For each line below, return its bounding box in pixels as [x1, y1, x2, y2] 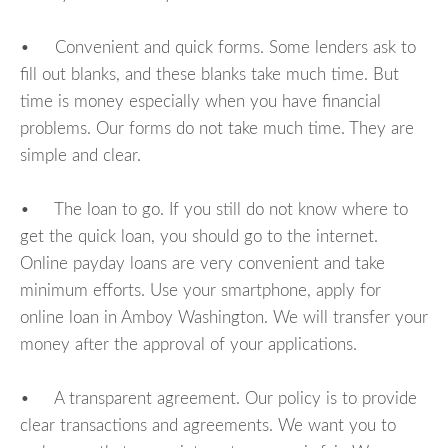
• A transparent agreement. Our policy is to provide [20, 389, 417, 407]
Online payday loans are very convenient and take [20, 254, 385, 272]
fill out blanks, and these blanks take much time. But [20, 65, 399, 83]
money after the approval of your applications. [20, 335, 357, 353]
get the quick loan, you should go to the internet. [20, 227, 378, 245]
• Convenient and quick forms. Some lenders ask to [20, 38, 416, 56]
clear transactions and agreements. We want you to [20, 416, 396, 434]
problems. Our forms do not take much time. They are [20, 119, 414, 137]
